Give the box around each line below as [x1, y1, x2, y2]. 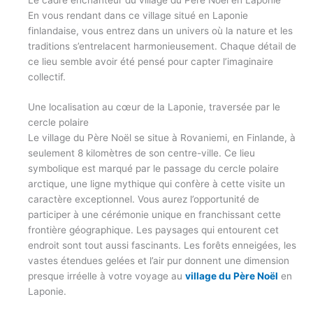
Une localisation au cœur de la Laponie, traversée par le [28, 101, 280, 113]
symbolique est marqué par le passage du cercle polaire [28, 163, 279, 175]
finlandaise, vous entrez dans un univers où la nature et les [28, 24, 293, 36]
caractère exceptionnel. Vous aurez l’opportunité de [28, 194, 259, 205]
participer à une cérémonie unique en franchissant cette [28, 209, 281, 221]
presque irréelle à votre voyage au [28, 270, 185, 282]
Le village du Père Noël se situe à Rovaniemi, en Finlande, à [28, 132, 296, 144]
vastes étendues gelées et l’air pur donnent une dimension [28, 255, 289, 267]
